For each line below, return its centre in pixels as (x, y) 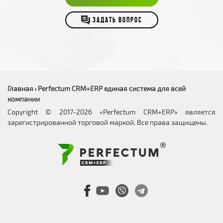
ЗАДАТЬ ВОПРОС (117, 21)
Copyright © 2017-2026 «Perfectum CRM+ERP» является (111, 112)
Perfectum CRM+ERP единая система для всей (112, 88)
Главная (20, 88)
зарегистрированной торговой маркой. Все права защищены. (108, 122)
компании (24, 99)
